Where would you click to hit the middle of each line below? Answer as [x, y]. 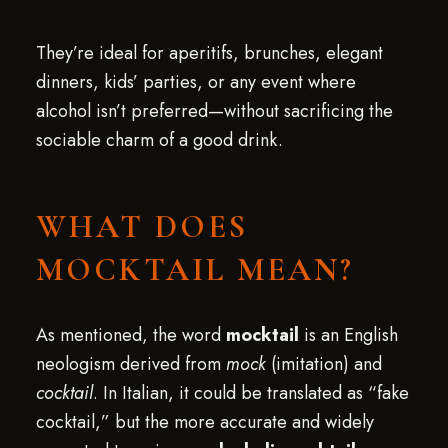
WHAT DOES [142, 226]
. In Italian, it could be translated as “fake [250, 393]
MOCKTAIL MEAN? [195, 269]
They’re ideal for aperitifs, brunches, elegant [209, 53]
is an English [348, 335]
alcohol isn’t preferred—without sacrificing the [214, 111]
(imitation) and [323, 364]
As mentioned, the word [130, 335]
